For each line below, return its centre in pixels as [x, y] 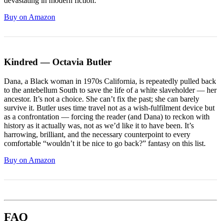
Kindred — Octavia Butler [58, 62]
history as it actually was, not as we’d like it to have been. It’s [99, 125]
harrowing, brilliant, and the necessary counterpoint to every [97, 134]
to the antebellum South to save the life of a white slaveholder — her [110, 90]
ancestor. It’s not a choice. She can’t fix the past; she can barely [102, 99]
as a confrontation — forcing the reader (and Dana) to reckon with [107, 116]
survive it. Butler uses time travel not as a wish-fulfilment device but [109, 108]
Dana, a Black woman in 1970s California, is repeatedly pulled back [110, 81]
